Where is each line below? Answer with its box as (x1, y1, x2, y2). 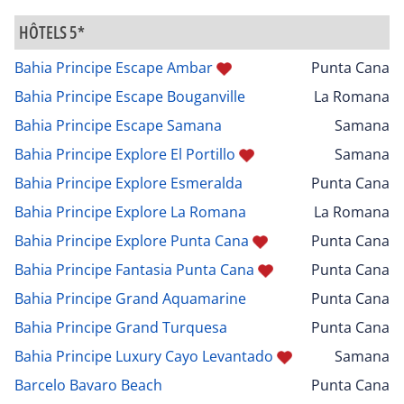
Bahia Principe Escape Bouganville (14, 86, 245, 106)
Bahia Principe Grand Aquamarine (14, 288, 246, 308)
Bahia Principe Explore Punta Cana (14, 230, 249, 251)
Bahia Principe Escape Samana (14, 115, 222, 135)
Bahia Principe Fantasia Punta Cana (14, 259, 254, 280)
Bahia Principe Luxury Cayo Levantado (14, 345, 273, 366)
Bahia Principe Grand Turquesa (14, 317, 227, 337)
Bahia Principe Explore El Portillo (14, 143, 235, 164)
